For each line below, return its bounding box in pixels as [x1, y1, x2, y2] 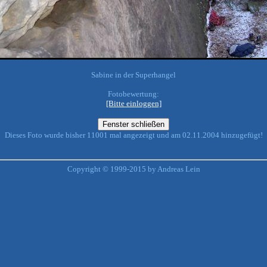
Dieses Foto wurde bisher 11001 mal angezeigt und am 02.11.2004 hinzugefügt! [4, 131, 263, 139]
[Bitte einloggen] [105, 99, 162, 108]
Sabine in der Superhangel [91, 70, 176, 79]
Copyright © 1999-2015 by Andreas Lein [67, 164, 200, 173]
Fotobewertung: [108, 89, 159, 98]
